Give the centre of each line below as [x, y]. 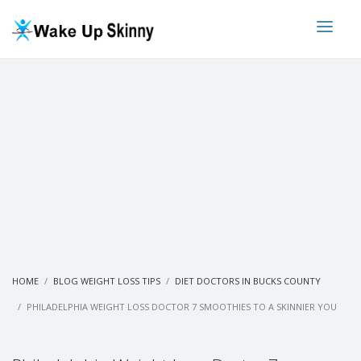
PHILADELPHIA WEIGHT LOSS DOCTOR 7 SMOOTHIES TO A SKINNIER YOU [182, 307]
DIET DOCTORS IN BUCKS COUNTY [248, 281]
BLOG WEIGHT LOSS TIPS [107, 281]
